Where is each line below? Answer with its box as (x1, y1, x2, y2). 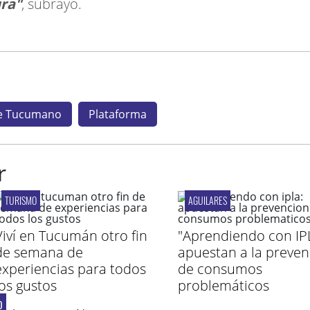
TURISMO (4, 193, 37, 208)
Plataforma (88, 107, 147, 122)
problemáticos (177, 276, 269, 295)
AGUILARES (188, 193, 227, 208)
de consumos (177, 259, 262, 278)
